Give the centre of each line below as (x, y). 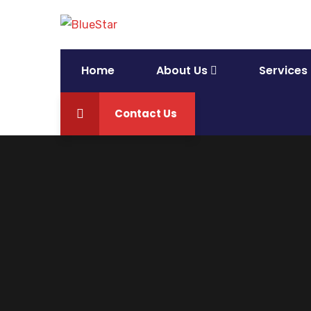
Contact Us (146, 113)
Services (283, 70)
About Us (182, 70)
